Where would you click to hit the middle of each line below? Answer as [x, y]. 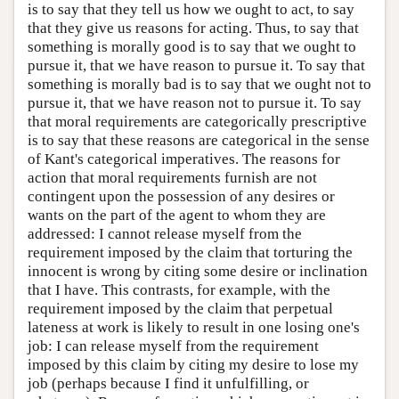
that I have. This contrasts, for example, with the [179, 289]
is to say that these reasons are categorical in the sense [199, 140]
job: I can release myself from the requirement [173, 346]
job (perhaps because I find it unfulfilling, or [168, 383]
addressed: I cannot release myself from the [165, 233]
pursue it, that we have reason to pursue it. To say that [196, 65]
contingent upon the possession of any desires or [181, 196]
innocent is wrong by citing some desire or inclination [198, 271]
